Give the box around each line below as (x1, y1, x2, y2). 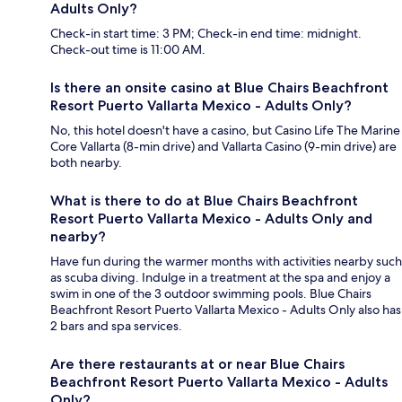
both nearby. (50, 154, 122, 171)
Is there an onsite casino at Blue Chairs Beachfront (50, 79, 389, 97)
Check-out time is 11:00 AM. (50, 41, 205, 58)
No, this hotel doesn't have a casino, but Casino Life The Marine (50, 122, 400, 139)
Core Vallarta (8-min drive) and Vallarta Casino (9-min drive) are (50, 138, 397, 155)
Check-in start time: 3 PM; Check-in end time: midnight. (50, 25, 362, 42)
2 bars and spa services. (50, 318, 182, 335)
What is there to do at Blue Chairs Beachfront (50, 192, 358, 210)
